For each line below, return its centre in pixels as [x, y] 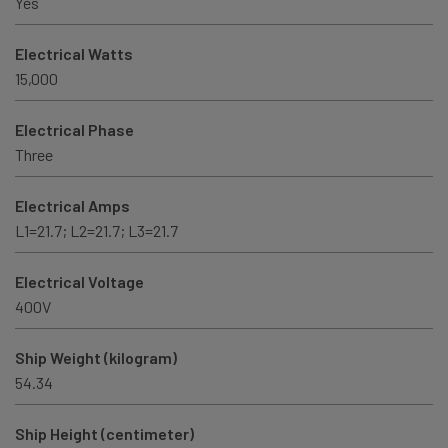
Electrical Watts [74, 54]
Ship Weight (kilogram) [96, 358]
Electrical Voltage [79, 282]
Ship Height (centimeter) [104, 434]
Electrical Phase [74, 130]
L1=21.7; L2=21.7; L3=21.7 [96, 231]
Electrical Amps [72, 206]
